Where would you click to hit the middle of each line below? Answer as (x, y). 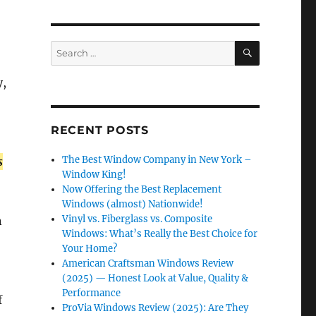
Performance (92, 293)
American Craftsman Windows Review (148, 264)
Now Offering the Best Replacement (142, 190)
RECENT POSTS (99, 130)
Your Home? (90, 249)
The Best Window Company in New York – (157, 160)
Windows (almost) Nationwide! (133, 205)
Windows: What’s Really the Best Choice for (160, 234)
